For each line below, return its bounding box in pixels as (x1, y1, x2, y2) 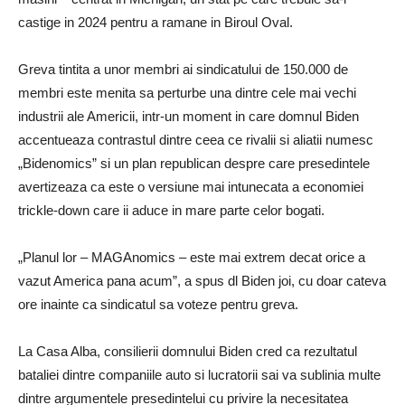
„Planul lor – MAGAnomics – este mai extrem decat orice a (18, 249, 365, 265)
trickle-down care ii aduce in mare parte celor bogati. (18, 202, 325, 218)
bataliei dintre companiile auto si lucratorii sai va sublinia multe (18, 366, 381, 382)
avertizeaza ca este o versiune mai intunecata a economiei (18, 178, 363, 194)
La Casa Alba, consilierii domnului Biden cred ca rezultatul (18, 343, 357, 359)
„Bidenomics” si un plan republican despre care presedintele (18, 155, 370, 171)
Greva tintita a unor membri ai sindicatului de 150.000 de (18, 61, 348, 77)
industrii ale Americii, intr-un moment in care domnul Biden (18, 108, 359, 124)
